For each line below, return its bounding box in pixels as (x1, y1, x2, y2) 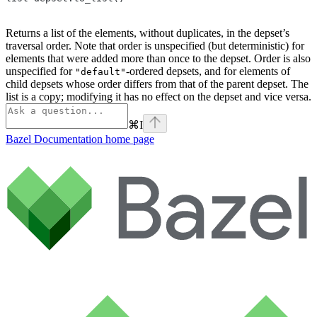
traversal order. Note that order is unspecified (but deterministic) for (6, 40, 304, 52)
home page (103, 133, 154, 146)
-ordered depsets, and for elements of (126, 65, 290, 78)
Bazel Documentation (6, 133, 103, 146)
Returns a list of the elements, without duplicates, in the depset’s (6, 27, 289, 40)
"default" (75, 67, 126, 78)
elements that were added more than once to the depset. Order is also (6, 52, 311, 65)
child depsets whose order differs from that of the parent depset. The (6, 78, 309, 91)
